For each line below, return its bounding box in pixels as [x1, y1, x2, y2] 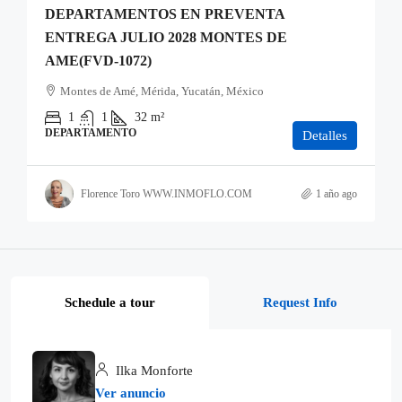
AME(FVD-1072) [45, 53, 152, 68]
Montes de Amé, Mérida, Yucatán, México [60, 84, 264, 98]
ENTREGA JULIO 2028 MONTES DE [45, 30, 287, 45]
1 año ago [316, 187, 357, 200]
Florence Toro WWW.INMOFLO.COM [81, 187, 252, 200]
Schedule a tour [65, 295, 155, 310]
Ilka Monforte [112, 363, 193, 378]
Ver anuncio [95, 386, 166, 400]
